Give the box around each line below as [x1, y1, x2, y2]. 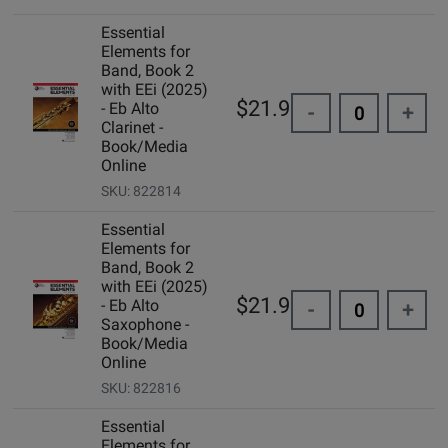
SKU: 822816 [100, 380, 181, 397]
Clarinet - [100, 118, 163, 138]
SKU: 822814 [100, 183, 181, 200]
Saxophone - [100, 315, 189, 335]
